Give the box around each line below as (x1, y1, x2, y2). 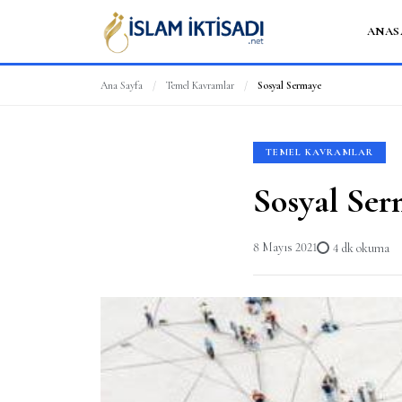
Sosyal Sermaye (258, 79, 321, 92)
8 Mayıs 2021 (253, 240, 317, 255)
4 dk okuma (333, 240, 389, 256)
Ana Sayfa (100, 79, 143, 92)
